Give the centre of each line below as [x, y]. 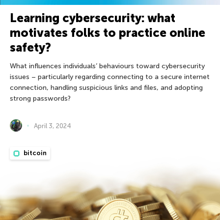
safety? [30, 48]
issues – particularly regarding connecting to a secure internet [110, 77]
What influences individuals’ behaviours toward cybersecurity [107, 66]
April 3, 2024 [53, 126]
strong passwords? [40, 99]
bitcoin [34, 153]
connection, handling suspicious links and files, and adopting [106, 88]
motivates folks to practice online [108, 33]
